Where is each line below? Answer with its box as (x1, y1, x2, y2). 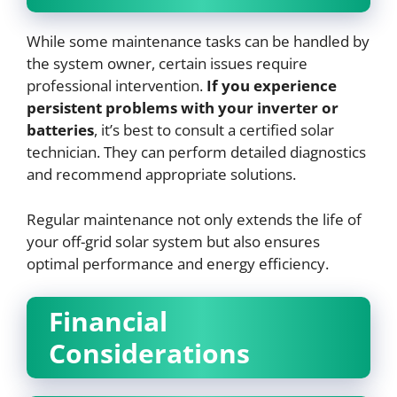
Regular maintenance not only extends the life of (27, 208, 362, 230)
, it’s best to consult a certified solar (94, 120, 334, 140)
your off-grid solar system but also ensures (27, 230, 320, 252)
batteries (27, 120, 94, 140)
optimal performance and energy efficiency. (27, 253, 329, 274)
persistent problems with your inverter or (27, 97, 339, 118)
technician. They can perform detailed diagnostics (27, 142, 366, 162)
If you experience (206, 75, 337, 96)
